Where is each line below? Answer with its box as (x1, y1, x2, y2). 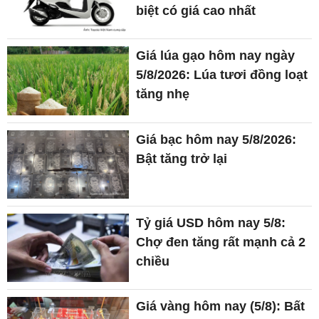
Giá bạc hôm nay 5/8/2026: (136, 132, 297, 147)
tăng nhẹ (136, 87, 190, 102)
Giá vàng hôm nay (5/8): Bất (136, 299, 305, 314)
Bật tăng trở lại (136, 151, 228, 166)
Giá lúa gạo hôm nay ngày (136, 48, 296, 63)
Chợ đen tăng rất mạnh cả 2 (136, 234, 306, 249)
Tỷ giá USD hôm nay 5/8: (136, 215, 286, 230)
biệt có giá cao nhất (136, 3, 256, 18)
